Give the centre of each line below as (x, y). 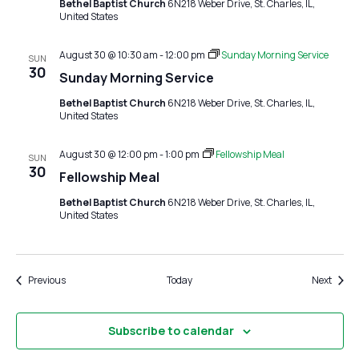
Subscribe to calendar (171, 331)
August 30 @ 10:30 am (108, 55)
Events (79, 279)
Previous (46, 280)
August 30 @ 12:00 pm (108, 154)
